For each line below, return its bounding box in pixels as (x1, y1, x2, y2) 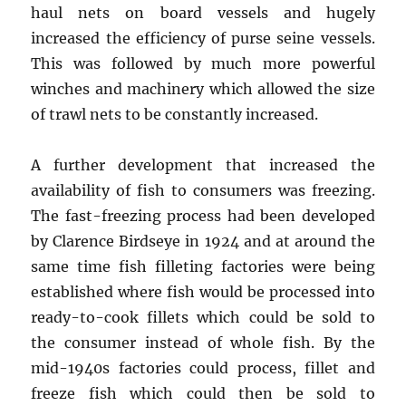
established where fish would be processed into (31, 283, 375, 302)
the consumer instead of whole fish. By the (31, 333, 375, 353)
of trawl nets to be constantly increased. (31, 105, 319, 124)
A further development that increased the (31, 156, 375, 175)
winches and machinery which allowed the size (31, 80, 375, 99)
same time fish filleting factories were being (31, 257, 375, 276)
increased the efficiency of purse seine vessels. (31, 29, 375, 48)
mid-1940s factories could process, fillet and (31, 359, 375, 378)
